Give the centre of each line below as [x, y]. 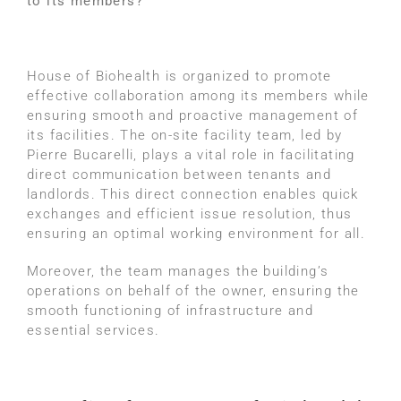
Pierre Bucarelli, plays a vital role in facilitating [191, 155]
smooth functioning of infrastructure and [170, 311]
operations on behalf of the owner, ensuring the [193, 291]
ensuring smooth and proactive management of [193, 116]
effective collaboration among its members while [198, 96]
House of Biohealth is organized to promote [179, 77]
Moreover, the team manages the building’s [178, 272]
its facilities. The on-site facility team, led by [185, 136]
